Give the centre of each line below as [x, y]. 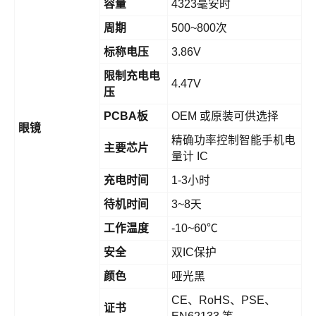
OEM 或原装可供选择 [225, 116]
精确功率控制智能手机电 [233, 140]
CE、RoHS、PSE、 [224, 300]
